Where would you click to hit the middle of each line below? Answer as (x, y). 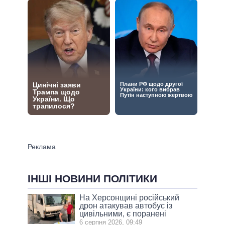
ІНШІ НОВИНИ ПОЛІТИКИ (92, 178)
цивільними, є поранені (123, 213)
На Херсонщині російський (130, 197)
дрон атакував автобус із (126, 205)
